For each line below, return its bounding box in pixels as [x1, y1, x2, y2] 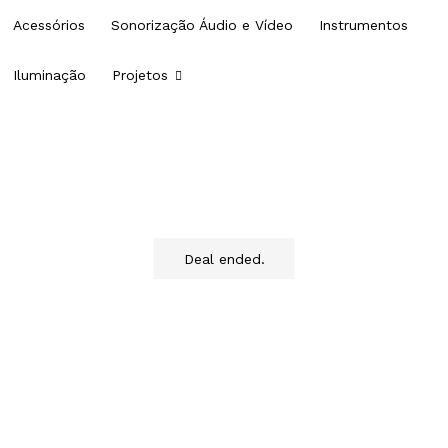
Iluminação [12, 67, 86, 83]
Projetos [111, 67, 173, 83]
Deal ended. [183, 251, 265, 268]
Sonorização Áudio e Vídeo [110, 17, 293, 33]
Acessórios [12, 17, 85, 33]
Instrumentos [318, 17, 408, 33]
